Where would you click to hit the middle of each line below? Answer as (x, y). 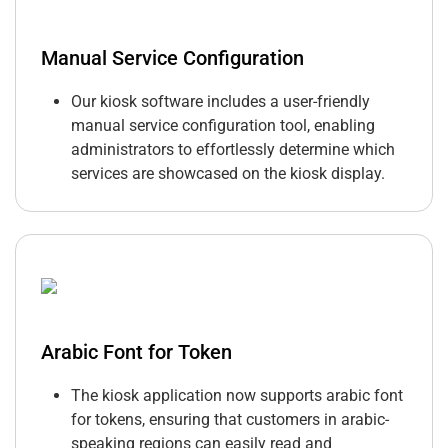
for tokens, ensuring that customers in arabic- (230, 420)
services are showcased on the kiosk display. (228, 174)
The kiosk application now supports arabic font (237, 396)
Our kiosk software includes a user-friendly (220, 102)
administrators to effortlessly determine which (233, 150)
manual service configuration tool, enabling (223, 126)
